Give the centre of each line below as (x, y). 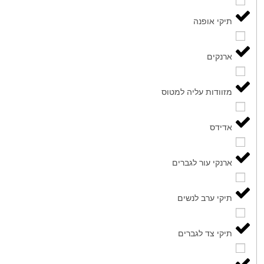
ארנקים (220, 56)
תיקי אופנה (213, 21)
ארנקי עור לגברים (202, 162)
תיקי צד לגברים (205, 233)
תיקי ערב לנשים (205, 197)
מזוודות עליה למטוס (197, 91)
